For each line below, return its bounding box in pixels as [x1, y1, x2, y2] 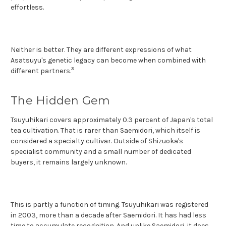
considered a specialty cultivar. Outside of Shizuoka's [11, 136, 183, 145]
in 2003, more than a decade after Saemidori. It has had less [11, 210, 206, 219]
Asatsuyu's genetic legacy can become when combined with [11, 55, 206, 65]
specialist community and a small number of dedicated [11, 147, 191, 156]
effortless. [11, 3, 44, 12]
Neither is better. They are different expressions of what [11, 45, 192, 54]
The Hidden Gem [11, 93, 110, 107]
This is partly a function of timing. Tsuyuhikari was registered [11, 200, 208, 209]
